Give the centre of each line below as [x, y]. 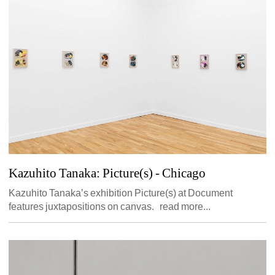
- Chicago [180, 173]
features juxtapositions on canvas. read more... [110, 206]
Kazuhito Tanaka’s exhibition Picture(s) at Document [121, 193]
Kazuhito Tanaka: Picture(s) [81, 173]
